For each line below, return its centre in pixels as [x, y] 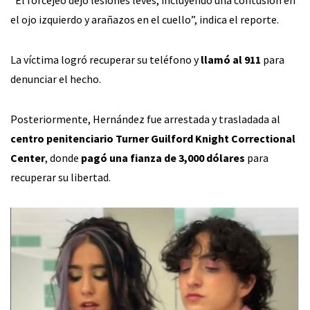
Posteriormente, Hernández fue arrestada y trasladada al [145, 119]
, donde [63, 157]
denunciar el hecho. [56, 79]
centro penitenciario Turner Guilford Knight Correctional [153, 138]
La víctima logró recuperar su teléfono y [106, 59]
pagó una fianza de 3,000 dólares [163, 157]
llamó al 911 [231, 59]
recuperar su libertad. [61, 177]
